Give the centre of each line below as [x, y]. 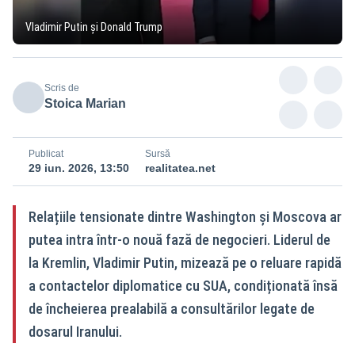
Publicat [46, 153]
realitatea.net [180, 168]
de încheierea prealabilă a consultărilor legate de [172, 308]
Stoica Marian [85, 103]
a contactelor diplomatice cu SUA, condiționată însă [183, 285]
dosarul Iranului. [75, 331]
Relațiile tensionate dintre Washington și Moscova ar [185, 216]
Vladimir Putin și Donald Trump [94, 27]
